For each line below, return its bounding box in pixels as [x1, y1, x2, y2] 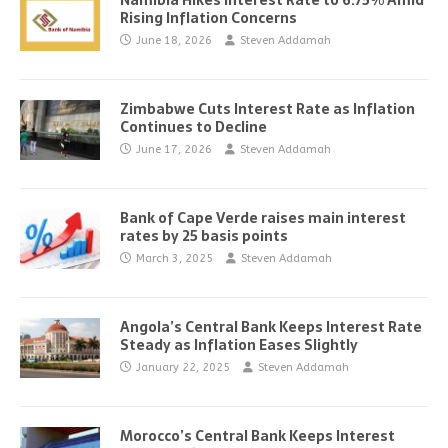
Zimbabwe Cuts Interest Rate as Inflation [120, 98, 415, 120]
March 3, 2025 [136, 252, 213, 265]
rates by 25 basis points [120, 225, 288, 247]
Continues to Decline [120, 116, 267, 138]
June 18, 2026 [136, 34, 212, 47]
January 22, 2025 [136, 361, 230, 374]
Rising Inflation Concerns [120, 7, 297, 29]
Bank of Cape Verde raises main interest [120, 207, 406, 229]
